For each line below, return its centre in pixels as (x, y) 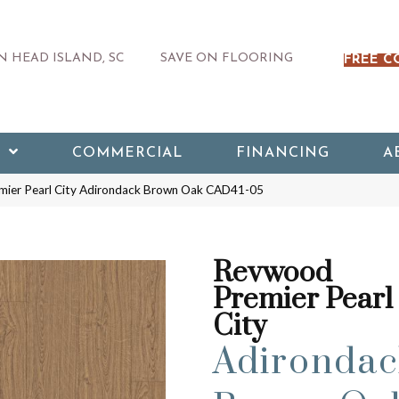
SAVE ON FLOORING (226, 58)
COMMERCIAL (127, 153)
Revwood (273, 273)
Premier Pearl (303, 300)
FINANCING (282, 153)
